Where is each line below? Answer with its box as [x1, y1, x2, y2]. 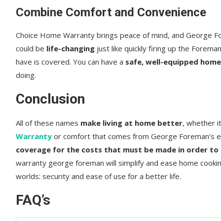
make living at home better [78, 117, 183, 128]
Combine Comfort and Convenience [16, 5, 206, 19]
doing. [16, 70, 36, 80]
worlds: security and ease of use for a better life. [16, 171, 181, 181]
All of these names [16, 117, 78, 128]
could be [16, 43, 46, 53]
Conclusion [16, 90, 85, 107]
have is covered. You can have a [16, 56, 123, 67]
